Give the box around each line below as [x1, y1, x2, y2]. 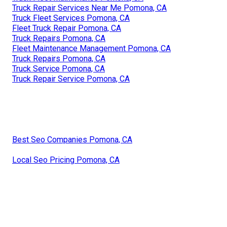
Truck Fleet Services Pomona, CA [12, 13, 130, 23]
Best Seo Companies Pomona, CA [12, 134, 132, 144]
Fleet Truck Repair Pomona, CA [12, 23, 121, 33]
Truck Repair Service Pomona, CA [12, 73, 130, 84]
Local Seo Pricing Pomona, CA [12, 155, 120, 165]
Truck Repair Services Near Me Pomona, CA [12, 3, 167, 13]
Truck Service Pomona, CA [12, 63, 105, 73]
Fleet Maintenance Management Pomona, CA [12, 43, 171, 53]
